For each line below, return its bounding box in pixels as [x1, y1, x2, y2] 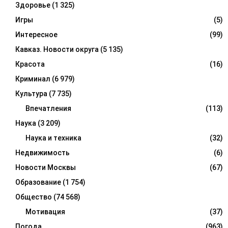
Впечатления [25, 104, 71, 113]
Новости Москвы [15, 163, 76, 172]
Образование [15, 178, 61, 187]
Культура [15, 90, 47, 98]
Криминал [15, 75, 50, 83]
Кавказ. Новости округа [15, 45, 99, 54]
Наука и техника [25, 134, 81, 142]
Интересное [15, 31, 58, 39]
